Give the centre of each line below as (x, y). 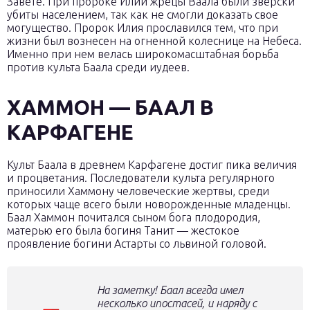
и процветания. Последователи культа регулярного (141, 178)
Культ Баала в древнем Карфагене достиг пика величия (152, 165)
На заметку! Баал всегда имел (170, 290)
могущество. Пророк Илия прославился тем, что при (143, 28)
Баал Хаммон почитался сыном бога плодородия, (134, 217)
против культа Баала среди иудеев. (98, 67)
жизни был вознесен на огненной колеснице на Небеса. (154, 41)
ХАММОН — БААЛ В (110, 107)
